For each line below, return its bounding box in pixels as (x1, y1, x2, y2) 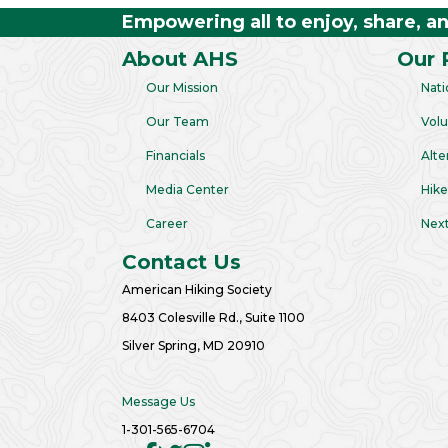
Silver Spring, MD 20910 (122, 338, 265, 353)
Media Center (146, 182, 229, 197)
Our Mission (146, 80, 218, 95)
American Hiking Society (122, 282, 272, 297)
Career (146, 216, 188, 231)
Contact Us (122, 250, 241, 274)
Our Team (146, 114, 209, 129)
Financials (146, 148, 205, 163)
